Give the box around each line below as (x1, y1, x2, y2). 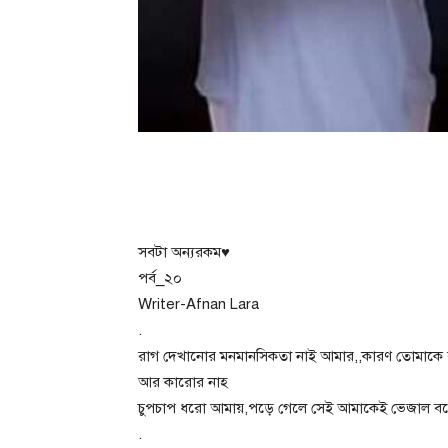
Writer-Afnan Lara (138, 294, 259, 313)
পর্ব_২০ (138, 268, 182, 287)
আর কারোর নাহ (138, 372, 228, 391)
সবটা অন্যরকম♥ (138, 242, 230, 261)
